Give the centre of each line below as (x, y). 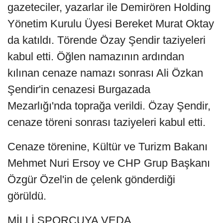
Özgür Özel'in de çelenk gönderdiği (91, 180)
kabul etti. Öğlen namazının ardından (96, 57)
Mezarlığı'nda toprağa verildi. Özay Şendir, (109, 106)
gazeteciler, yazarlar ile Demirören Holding (109, 7)
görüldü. (27, 196)
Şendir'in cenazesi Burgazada (79, 90)
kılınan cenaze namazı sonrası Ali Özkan (105, 73)
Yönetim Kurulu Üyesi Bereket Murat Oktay (111, 24)
